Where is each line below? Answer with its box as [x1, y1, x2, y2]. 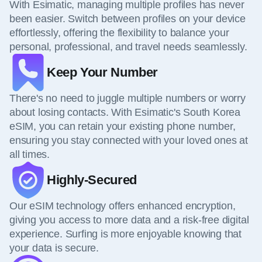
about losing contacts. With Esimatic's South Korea [9, 106, 241, 119]
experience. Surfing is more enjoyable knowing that [9, 228, 242, 240]
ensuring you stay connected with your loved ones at [9, 135, 248, 147]
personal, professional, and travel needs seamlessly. [9, 41, 247, 53]
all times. [9, 149, 50, 161]
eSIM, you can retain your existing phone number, [9, 120, 236, 133]
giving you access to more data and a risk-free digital [9, 214, 249, 226]
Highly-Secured [47, 173, 137, 188]
